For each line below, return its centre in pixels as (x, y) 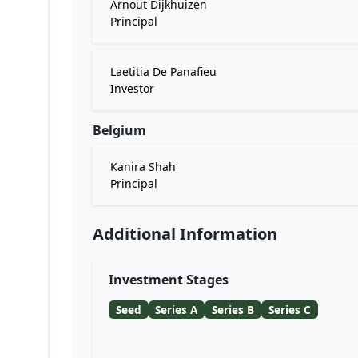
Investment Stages (169, 280)
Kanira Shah (143, 167)
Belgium (119, 130)
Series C (289, 309)
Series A (177, 309)
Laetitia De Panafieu (163, 72)
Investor (132, 88)
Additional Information (185, 234)
